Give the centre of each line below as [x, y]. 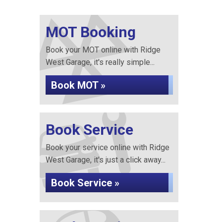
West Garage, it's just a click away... [105, 160]
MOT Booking [90, 32]
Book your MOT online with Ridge [103, 50]
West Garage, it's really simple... [100, 62]
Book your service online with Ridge [107, 147]
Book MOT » [78, 85]
